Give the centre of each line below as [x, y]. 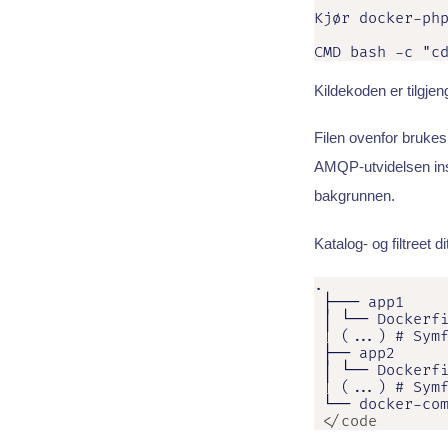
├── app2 [354, 353]
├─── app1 [358, 302]
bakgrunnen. [354, 196]
